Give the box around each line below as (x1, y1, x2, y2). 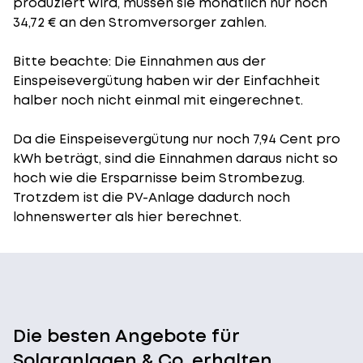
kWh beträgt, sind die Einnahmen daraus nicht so (13, 149, 338, 168)
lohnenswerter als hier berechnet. (13, 207, 241, 226)
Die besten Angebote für (13, 323, 239, 348)
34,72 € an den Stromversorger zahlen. (13, 13, 267, 32)
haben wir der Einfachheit (143, 71, 320, 90)
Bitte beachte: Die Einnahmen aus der (13, 52, 266, 70)
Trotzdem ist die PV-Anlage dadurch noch (13, 188, 290, 207)
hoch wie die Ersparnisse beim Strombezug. (13, 169, 305, 187)
